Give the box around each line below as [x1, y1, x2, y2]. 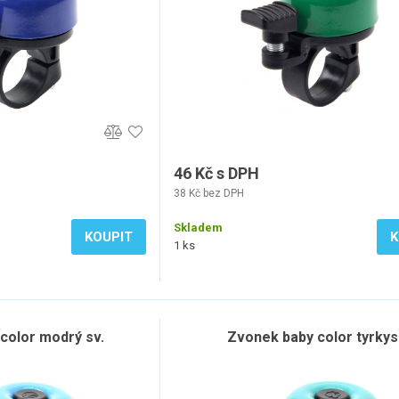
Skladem [174, 221, 223, 234]
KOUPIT [85, 229, 133, 245]
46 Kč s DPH [174, 164, 259, 183]
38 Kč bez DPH [174, 187, 244, 199]
